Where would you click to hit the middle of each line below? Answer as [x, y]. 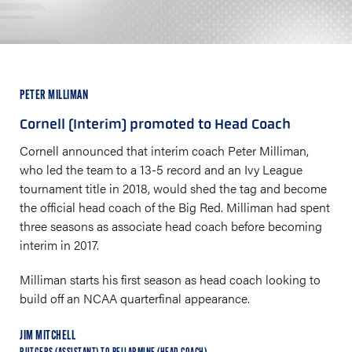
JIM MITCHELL [48, 336]
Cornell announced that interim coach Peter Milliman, [164, 150]
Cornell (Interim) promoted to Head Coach [155, 124]
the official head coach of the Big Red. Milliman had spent [175, 207]
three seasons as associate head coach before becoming [171, 226]
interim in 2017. [59, 245]
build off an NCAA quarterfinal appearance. [135, 298]
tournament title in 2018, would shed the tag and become [173, 188]
